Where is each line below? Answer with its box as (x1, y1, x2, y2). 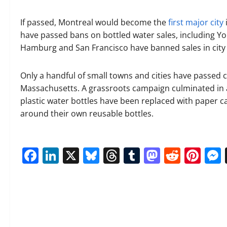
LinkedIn (59, 144, 124, 166)
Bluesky (99, 144, 158, 166)
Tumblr (140, 144, 195, 166)
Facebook (39, 144, 111, 166)
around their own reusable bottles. (20, 107, 154, 119)
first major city (168, 16, 223, 28)
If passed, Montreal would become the (20, 16, 168, 28)
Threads (120, 144, 181, 166)
